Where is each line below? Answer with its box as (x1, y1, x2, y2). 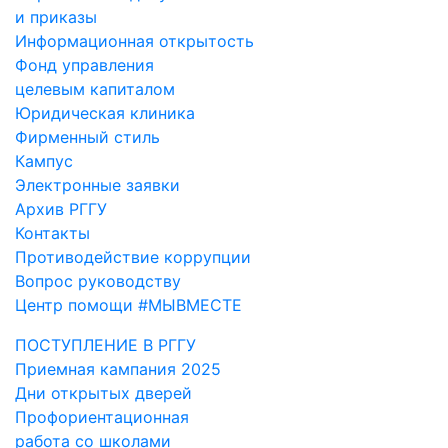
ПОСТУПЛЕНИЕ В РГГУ (15, 334, 196, 355)
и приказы (15, 6, 97, 27)
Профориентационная (15, 406, 189, 427)
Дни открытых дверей (15, 382, 192, 403)
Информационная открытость (15, 30, 254, 51)
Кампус (15, 150, 73, 171)
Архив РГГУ (15, 198, 107, 219)
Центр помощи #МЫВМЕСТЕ (15, 294, 242, 315)
